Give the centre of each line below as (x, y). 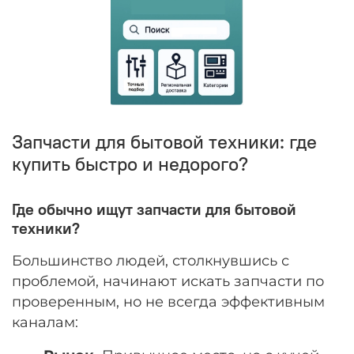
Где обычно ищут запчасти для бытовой (154, 209)
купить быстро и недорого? (130, 163)
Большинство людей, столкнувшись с (151, 260)
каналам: (45, 322)
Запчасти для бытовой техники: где (164, 141)
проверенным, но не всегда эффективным (168, 301)
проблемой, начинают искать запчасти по (168, 281)
